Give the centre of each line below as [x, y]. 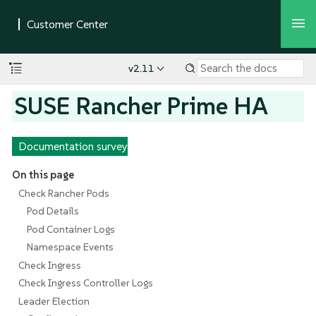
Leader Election [54, 301]
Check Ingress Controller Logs [85, 283]
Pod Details [53, 211]
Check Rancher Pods [63, 193]
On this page [43, 175]
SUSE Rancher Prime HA [141, 106]
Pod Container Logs [71, 229]
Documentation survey [73, 146]
